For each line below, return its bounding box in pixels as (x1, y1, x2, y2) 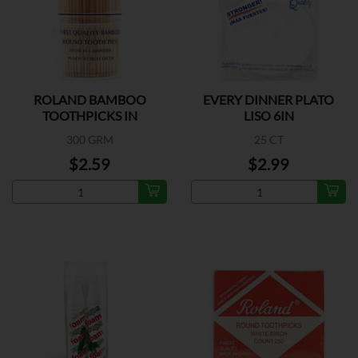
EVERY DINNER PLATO (203, 92, 334, 107)
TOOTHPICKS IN (42, 108, 137, 123)
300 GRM (66, 133, 113, 146)
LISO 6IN (243, 108, 294, 123)
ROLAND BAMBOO (33, 92, 146, 107)
